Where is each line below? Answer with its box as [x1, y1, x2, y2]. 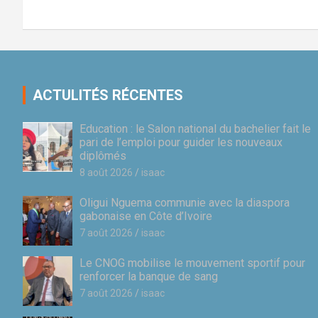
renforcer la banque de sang [79, 269, 218, 283]
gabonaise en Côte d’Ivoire [79, 209, 212, 223]
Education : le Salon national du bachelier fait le [79, 121, 311, 136]
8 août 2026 [79, 166, 133, 178]
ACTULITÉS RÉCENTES [33, 86, 183, 104]
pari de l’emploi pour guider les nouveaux [79, 135, 283, 149]
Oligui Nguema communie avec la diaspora [79, 195, 290, 209]
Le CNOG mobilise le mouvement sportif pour [79, 256, 305, 270]
